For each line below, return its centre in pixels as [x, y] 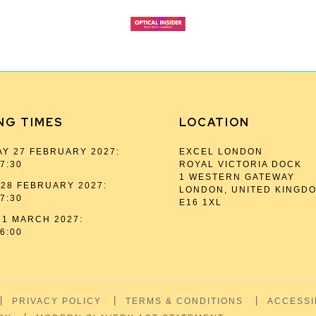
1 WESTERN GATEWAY [237, 177]
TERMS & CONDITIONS [185, 301]
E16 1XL [201, 202]
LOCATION [214, 122]
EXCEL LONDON [221, 152]
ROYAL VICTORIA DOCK [241, 164]
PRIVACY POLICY [57, 301]
